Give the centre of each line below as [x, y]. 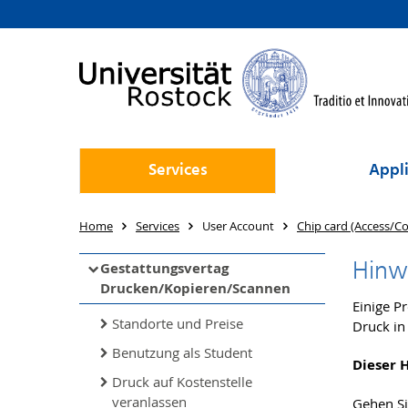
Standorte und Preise [178, 323]
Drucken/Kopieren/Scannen [195, 288]
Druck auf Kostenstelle [182, 382]
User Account [238, 226]
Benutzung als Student [182, 352]
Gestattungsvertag [164, 268]
